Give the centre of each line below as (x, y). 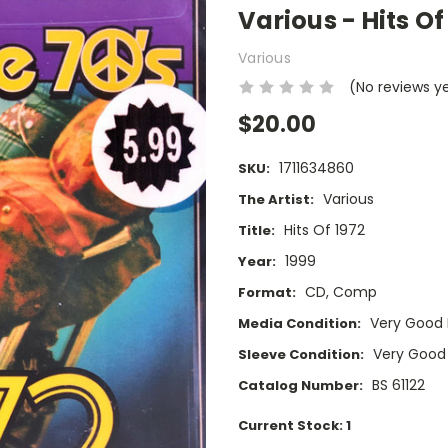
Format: (267, 293)
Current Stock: (292, 426)
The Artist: (276, 200)
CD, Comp (340, 292)
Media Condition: (299, 324)
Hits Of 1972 (324, 230)
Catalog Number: (300, 386)
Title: (256, 231)
